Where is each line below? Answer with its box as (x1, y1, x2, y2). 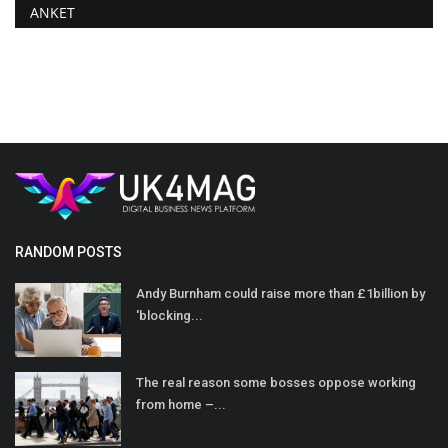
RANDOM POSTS (15, 244, 122, 261)
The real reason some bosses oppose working (136, 375, 416, 391)
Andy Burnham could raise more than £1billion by (136, 286, 425, 302)
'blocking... (136, 308, 203, 324)
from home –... (136, 397, 226, 413)
